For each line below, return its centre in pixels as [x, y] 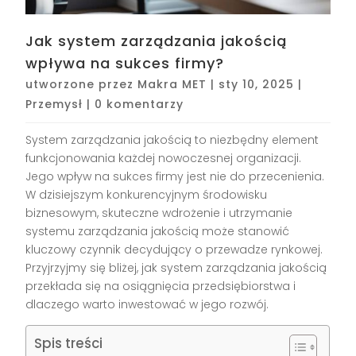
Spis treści [69, 344]
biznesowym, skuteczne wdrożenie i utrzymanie [159, 213]
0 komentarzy [139, 104]
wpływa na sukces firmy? [125, 64]
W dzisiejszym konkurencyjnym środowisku [147, 195]
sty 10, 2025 [257, 85]
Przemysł [54, 104]
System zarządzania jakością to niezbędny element [172, 140]
